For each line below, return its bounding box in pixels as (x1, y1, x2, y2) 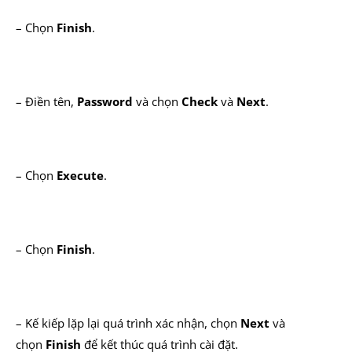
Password (77, 93, 133, 109)
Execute (57, 167, 104, 183)
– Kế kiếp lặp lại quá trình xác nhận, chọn (16, 315, 240, 331)
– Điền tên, (16, 93, 77, 109)
